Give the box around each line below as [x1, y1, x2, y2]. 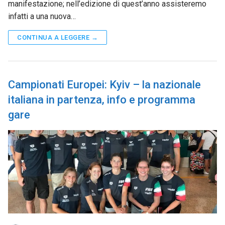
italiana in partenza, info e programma [8, 93, 195, 106]
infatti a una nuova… [8, 11, 76, 21]
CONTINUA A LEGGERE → [17, 33, 98, 41]
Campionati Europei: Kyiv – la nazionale [8, 78, 201, 91]
